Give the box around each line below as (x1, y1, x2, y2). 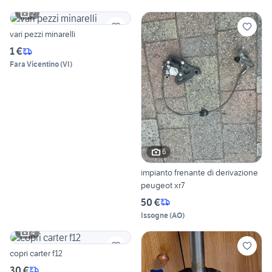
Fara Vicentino (10, 59, 59, 69)
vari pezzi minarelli (10, 29, 75, 40)
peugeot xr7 (141, 179, 185, 191)
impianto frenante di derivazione (141, 166, 258, 178)
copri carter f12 (10, 247, 63, 259)
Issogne (141, 210, 168, 220)
